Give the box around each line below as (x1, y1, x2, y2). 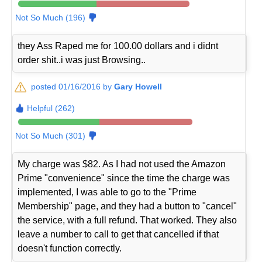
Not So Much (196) (15, 13, 86, 23)
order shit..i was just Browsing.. (18, 55, 146, 65)
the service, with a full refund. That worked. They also (18, 215, 237, 226)
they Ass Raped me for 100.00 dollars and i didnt (18, 41, 219, 51)
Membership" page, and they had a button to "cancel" (18, 201, 237, 212)
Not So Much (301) (15, 131, 86, 141)
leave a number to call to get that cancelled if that (18, 229, 219, 240)
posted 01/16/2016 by (31, 82, 115, 92)
